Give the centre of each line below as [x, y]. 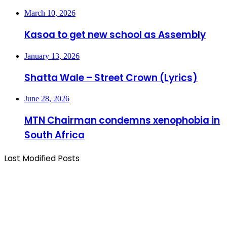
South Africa [54, 135]
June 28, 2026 [47, 99]
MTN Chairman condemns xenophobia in [122, 120]
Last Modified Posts [42, 158]
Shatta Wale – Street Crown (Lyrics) [111, 78]
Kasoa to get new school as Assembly [115, 35]
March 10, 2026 [50, 13]
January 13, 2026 [52, 56]
